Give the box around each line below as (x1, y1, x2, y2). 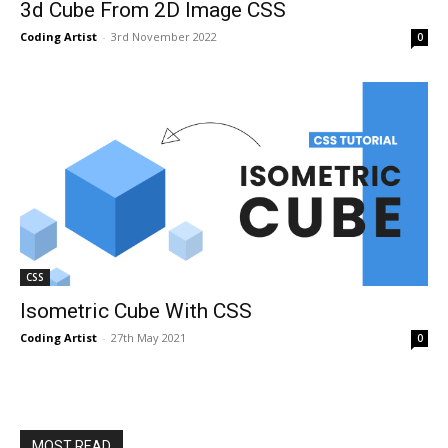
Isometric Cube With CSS (20, 299, 252, 323)
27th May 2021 (111, 330, 186, 345)
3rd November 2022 (111, 29, 217, 44)
